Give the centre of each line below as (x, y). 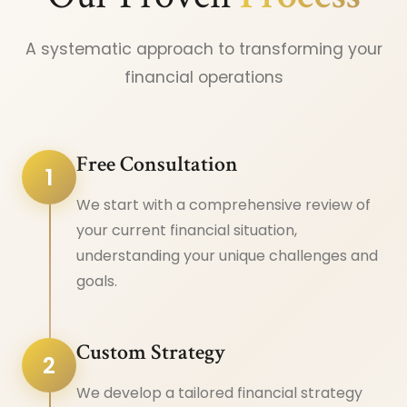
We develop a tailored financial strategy (219, 393)
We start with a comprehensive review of (223, 205)
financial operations (203, 78)
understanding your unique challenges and (227, 256)
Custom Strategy (151, 352)
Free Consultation (157, 164)
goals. (97, 282)
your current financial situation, (187, 231)
